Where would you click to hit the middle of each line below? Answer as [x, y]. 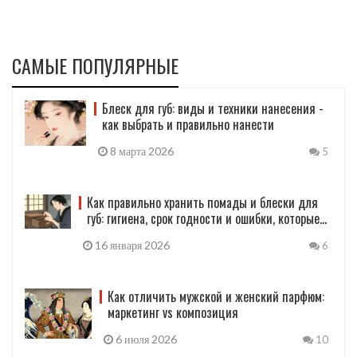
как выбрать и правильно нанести [188, 124]
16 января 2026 [131, 245]
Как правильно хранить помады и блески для [202, 202]
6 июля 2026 [145, 339]
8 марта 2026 [140, 151]
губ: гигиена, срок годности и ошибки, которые [203, 218]
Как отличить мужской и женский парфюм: [216, 296]
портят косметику [131, 234]
